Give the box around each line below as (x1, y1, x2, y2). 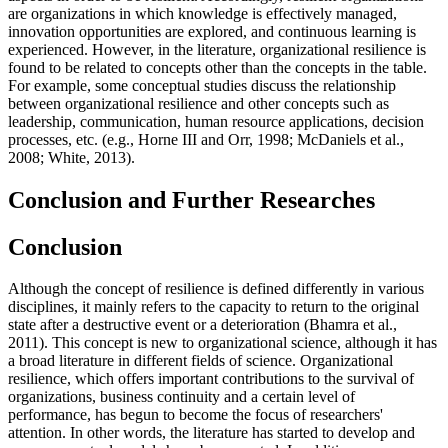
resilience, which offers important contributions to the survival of (8, 370, 414, 388)
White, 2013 (44, 148, 126, 166)
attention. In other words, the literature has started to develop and (8, 424, 415, 442)
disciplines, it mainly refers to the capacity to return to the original (8, 298, 419, 316)
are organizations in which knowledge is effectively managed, (8, 4, 397, 22)
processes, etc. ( (8, 130, 107, 148)
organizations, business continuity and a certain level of (8, 388, 355, 406)
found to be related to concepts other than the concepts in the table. (8, 58, 427, 76)
